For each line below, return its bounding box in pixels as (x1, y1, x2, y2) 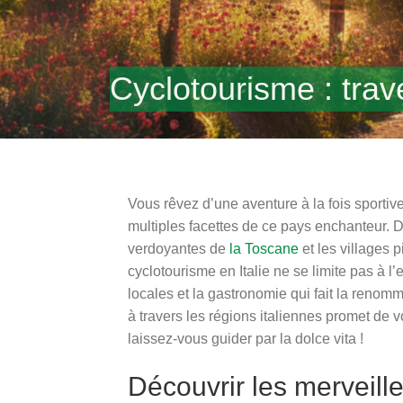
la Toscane (229, 241, 299, 256)
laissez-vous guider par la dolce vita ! (128, 331, 363, 346)
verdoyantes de (128, 241, 229, 256)
